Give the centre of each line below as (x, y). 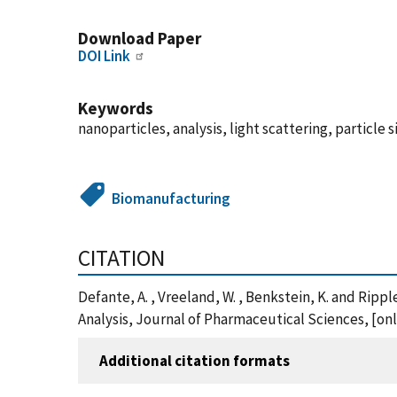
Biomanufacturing (171, 198)
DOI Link (104, 56)
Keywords (116, 108)
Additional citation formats (195, 360)
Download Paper (140, 38)
